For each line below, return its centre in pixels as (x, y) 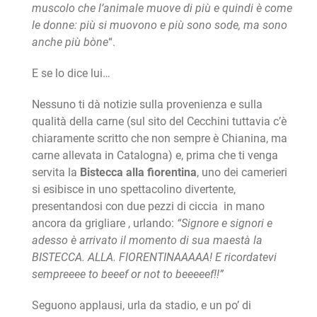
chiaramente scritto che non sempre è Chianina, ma (159, 138)
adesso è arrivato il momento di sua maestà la (147, 240)
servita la (54, 172)
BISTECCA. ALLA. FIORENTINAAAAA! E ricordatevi (154, 257)
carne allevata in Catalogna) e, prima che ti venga (155, 155)
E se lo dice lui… (71, 73)
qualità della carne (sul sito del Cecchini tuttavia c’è (159, 121)
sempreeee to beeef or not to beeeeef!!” (127, 274)
